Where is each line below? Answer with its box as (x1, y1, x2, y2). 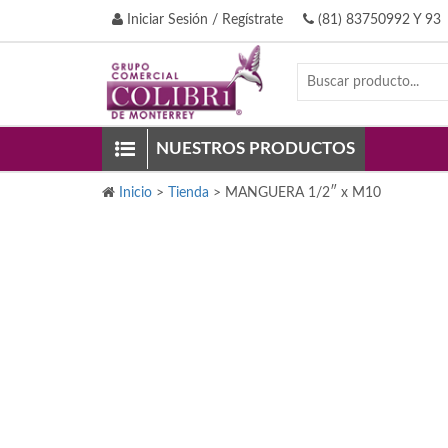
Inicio (119, 186, 152, 200)
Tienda (168, 186, 209, 200)
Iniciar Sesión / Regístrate (123, 13, 283, 27)
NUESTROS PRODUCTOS (156, 140, 355, 157)
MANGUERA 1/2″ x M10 (225, 186, 381, 200)
